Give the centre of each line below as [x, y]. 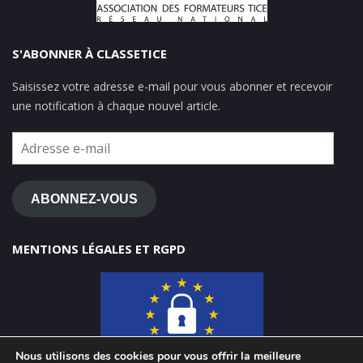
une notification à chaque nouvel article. [116, 106]
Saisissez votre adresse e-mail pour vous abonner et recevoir [172, 87]
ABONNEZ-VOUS [84, 199]
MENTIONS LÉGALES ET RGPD [99, 249]
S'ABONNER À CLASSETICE [90, 54]
